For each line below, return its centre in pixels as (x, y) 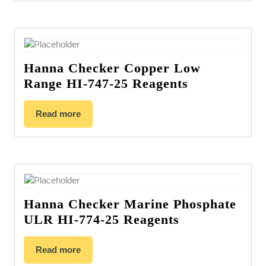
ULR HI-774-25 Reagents (102, 219)
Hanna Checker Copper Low (112, 68)
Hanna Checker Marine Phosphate (130, 204)
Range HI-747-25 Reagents (106, 84)
